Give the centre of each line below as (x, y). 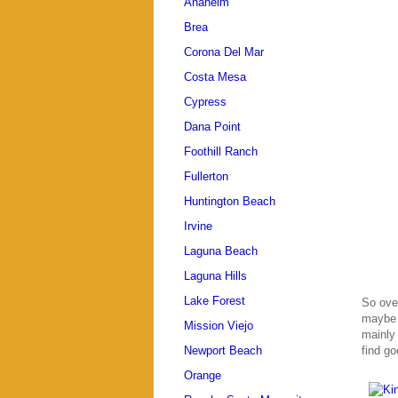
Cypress (205, 102)
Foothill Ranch (221, 152)
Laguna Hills (215, 276)
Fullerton (206, 177)
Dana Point (212, 127)
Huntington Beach (230, 202)
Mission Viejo (219, 326)
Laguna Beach (221, 251)
